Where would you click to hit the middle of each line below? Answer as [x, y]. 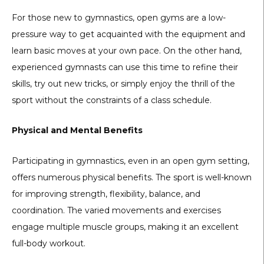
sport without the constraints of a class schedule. [112, 100]
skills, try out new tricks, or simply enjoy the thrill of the [123, 83]
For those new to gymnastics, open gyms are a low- [119, 17]
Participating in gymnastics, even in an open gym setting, [131, 161]
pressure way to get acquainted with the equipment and [128, 34]
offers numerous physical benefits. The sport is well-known [132, 177]
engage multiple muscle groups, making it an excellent [125, 227]
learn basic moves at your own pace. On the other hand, [127, 50]
